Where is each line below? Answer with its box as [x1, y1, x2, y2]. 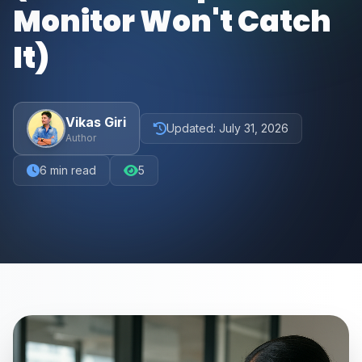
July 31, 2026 [219, 121, 288, 135]
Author [65, 132, 96, 144]
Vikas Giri [65, 114, 126, 130]
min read [47, 163, 96, 177]
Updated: [166, 121, 219, 135]
